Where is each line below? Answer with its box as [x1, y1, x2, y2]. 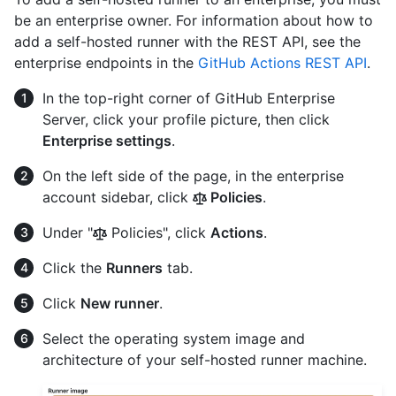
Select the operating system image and [42, 330, 305, 347]
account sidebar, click [42, 188, 193, 206]
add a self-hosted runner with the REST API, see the [14, 33, 361, 50]
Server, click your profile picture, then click [42, 110, 330, 128]
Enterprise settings [42, 132, 171, 149]
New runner [80, 294, 159, 312]
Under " [42, 224, 93, 241]
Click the [42, 259, 106, 277]
